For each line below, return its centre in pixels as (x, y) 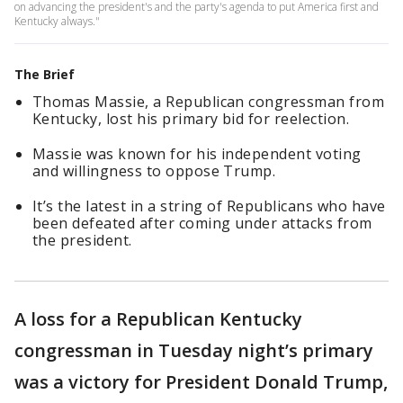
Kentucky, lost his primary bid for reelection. (191, 119)
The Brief (45, 74)
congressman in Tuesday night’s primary (194, 350)
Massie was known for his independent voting (197, 154)
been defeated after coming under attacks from (202, 223)
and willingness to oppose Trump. (154, 171)
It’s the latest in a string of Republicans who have (209, 206)
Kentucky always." (57, 21)
